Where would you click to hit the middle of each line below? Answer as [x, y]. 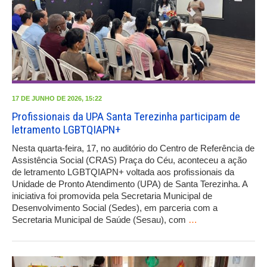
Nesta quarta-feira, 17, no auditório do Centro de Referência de [133, 148]
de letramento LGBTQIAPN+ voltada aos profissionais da [123, 172]
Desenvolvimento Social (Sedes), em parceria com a [115, 207]
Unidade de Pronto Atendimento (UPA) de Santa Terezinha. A [130, 184]
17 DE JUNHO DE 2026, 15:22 [57, 98]
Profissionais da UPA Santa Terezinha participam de [126, 116]
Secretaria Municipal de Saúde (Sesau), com [100, 219]
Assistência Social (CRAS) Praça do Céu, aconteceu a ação [129, 160]
